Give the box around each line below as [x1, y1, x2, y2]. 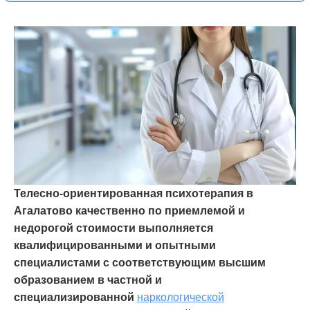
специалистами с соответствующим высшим [14, 256, 266, 268]
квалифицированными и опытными [14, 239, 216, 251]
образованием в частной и [14, 273, 162, 286]
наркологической [137, 291, 224, 303]
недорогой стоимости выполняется [14, 221, 213, 234]
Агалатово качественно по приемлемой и [14, 204, 245, 217]
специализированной [14, 291, 137, 303]
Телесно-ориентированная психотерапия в [14, 187, 253, 199]
